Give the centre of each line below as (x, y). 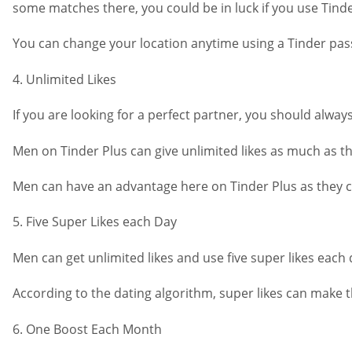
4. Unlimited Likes (64, 79)
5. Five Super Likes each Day (95, 222)
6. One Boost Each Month (87, 329)
